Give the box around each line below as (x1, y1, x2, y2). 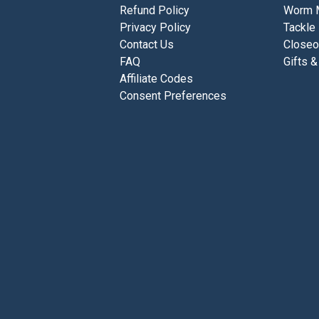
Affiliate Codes (120, 72, 194, 86)
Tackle (283, 21, 316, 35)
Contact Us (120, 38, 174, 52)
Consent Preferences (120, 89, 227, 103)
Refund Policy (120, 4, 190, 18)
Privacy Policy (120, 21, 192, 35)
